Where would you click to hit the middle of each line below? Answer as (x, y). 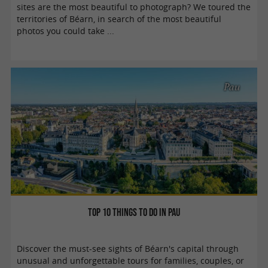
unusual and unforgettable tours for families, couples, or (131, 261)
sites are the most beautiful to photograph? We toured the (134, 7)
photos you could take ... (66, 31)
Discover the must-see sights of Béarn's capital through (128, 249)
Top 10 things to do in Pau (134, 212)
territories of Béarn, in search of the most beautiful (119, 19)
